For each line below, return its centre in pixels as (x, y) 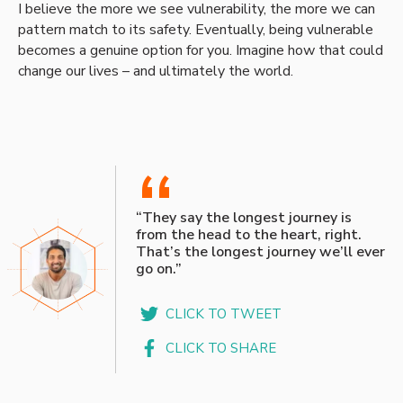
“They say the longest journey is (243, 218)
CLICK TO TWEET (224, 314)
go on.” (158, 269)
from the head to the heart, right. (248, 235)
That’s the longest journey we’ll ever (260, 252)
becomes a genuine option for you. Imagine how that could (201, 50)
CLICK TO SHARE (221, 348)
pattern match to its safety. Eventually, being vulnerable (196, 29)
